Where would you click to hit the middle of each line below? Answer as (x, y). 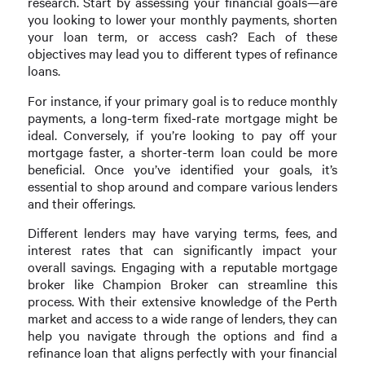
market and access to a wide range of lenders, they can (182, 319)
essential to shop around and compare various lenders (182, 186)
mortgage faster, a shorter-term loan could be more (182, 152)
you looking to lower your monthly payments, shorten (182, 20)
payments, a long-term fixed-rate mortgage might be (182, 117)
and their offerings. (81, 203)
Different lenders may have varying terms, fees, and (182, 233)
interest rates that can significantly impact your (182, 250)
